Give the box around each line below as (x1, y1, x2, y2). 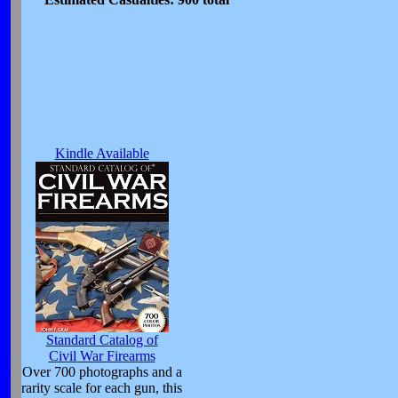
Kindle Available (54, 146, 149, 161)
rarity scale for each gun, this (21, 380, 182, 395)
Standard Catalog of (45, 332, 158, 347)
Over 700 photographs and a (21, 364, 182, 379)
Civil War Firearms (48, 348, 155, 363)
